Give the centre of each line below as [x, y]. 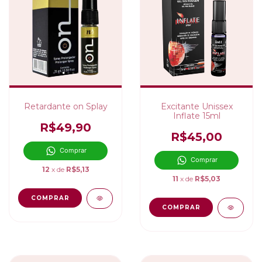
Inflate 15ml [196, 116]
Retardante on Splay [65, 106]
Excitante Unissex [196, 106]
